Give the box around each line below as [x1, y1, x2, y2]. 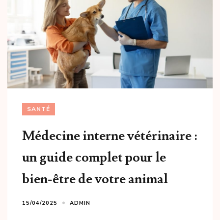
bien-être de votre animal [22, 170, 168, 188]
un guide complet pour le [22, 148, 166, 166]
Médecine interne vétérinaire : [22, 127, 197, 144]
